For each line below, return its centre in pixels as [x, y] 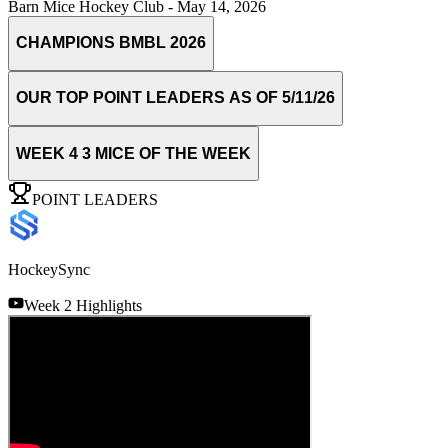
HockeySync [49, 270]
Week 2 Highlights [83, 306]
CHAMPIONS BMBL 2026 [111, 43]
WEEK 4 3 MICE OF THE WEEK [133, 153]
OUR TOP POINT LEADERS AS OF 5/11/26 [175, 98]
